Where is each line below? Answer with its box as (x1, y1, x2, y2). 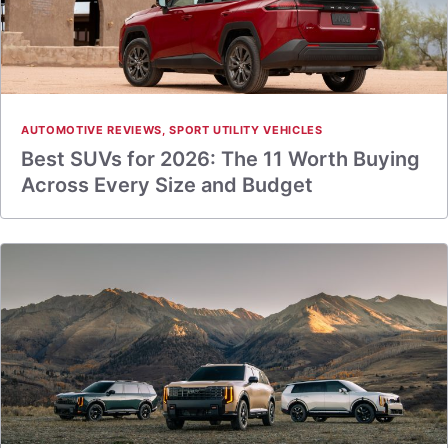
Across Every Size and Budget (21, 173, 313, 197)
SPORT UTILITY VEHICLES (169, 123, 323, 137)
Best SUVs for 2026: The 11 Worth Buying (21, 147, 420, 171)
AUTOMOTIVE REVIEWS (21, 123, 162, 137)
